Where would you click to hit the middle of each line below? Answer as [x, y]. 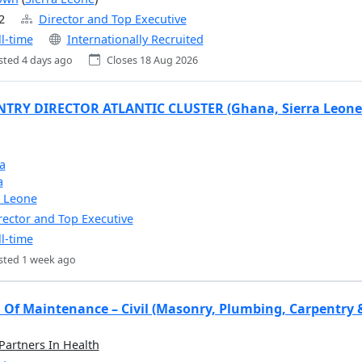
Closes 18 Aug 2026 [152, 61]
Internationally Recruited [135, 40]
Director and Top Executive [112, 19]
